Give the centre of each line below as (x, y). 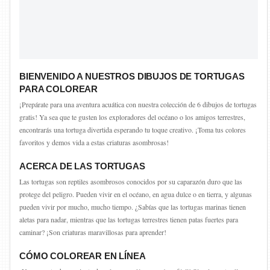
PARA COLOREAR (59, 89)
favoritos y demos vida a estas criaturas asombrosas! (94, 142)
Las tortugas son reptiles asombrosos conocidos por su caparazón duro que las (131, 181)
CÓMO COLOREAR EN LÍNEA (83, 256)
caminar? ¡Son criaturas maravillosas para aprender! (93, 232)
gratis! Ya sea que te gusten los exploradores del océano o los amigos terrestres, (132, 117)
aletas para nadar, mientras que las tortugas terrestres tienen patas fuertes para (129, 219)
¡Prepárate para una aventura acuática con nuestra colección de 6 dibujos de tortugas (138, 104)
